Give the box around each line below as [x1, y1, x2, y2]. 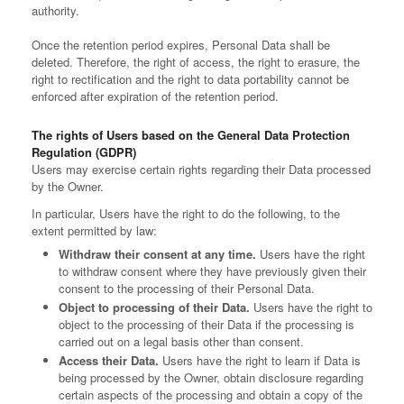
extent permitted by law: [32, 222, 157, 239]
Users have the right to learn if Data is [159, 352, 361, 369]
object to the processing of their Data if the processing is [59, 316, 354, 333]
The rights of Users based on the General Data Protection [32, 126, 350, 143]
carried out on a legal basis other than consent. [59, 333, 304, 350]
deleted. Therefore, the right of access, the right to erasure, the [32, 53, 360, 70]
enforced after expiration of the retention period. [32, 87, 279, 105]
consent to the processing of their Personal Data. [59, 280, 315, 297]
